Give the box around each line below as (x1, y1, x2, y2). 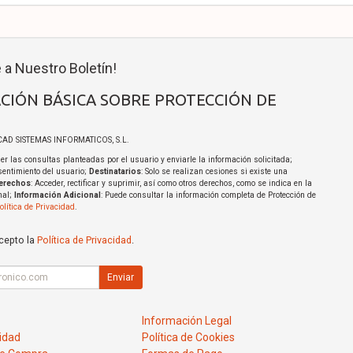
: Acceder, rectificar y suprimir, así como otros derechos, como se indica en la (30, 179, 312, 188)
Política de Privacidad (36, 234, 132, 247)
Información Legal (142, 314, 232, 328)
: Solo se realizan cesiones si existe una (140, 167, 288, 176)
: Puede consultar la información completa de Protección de (100, 191, 316, 200)
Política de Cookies (142, 331, 236, 344)
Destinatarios (88, 167, 141, 176)
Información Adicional (13, 191, 101, 200)
